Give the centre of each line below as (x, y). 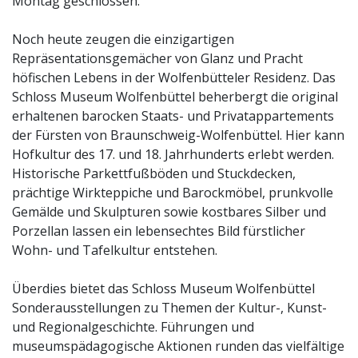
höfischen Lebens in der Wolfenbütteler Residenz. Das (174, 77)
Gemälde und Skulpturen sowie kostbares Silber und (169, 211)
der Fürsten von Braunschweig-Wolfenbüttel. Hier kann (178, 135)
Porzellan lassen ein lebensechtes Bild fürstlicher (159, 231)
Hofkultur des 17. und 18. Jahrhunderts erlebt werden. (173, 154)
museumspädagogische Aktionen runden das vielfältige (178, 346)
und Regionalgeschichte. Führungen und (133, 326)
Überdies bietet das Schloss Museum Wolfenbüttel (163, 288)
